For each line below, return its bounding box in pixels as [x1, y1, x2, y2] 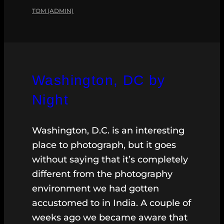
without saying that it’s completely [32, 154, 188, 165]
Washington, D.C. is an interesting [32, 125, 184, 136]
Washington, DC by [32, 72, 165, 88]
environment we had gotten [32, 183, 159, 194]
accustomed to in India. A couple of [32, 197, 191, 209]
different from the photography [32, 168, 172, 180]
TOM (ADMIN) [32, 7, 73, 15]
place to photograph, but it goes [32, 139, 176, 151]
